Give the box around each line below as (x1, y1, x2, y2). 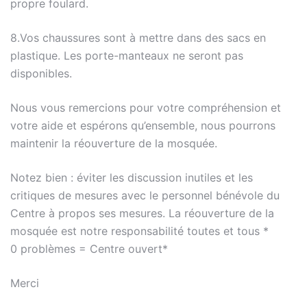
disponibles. (10, 66, 72, 80)
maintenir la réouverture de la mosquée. (10, 136, 217, 150)
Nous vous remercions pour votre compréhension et (10, 101, 281, 114)
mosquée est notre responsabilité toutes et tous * (10, 224, 269, 238)
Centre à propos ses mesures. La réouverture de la (10, 206, 274, 220)
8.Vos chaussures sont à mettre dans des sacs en (10, 31, 266, 45)
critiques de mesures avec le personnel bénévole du (10, 188, 280, 202)
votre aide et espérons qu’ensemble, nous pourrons (10, 119, 275, 132)
